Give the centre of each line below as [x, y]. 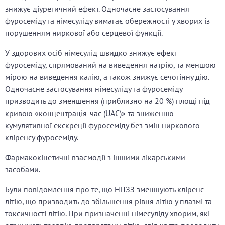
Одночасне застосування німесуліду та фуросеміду [94, 89]
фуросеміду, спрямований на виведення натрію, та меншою [110, 65]
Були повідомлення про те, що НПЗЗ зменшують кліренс [104, 190]
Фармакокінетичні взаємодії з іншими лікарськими [95, 157]
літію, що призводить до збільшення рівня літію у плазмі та [108, 202]
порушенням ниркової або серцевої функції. [84, 33]
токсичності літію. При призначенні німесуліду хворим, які [107, 214]
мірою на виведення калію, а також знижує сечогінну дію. [107, 77]
